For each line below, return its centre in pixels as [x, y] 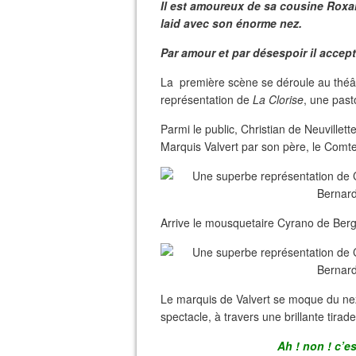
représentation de [205, 99]
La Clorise [277, 99]
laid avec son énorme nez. [231, 23]
